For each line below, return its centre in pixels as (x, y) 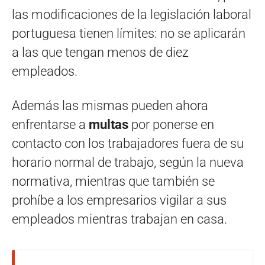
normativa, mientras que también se (113, 181)
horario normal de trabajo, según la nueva (128, 162)
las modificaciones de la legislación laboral (132, 14)
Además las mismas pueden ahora (110, 105)
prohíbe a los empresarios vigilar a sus (119, 200)
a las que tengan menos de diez (100, 52)
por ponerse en (171, 124)
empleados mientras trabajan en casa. (119, 219)
